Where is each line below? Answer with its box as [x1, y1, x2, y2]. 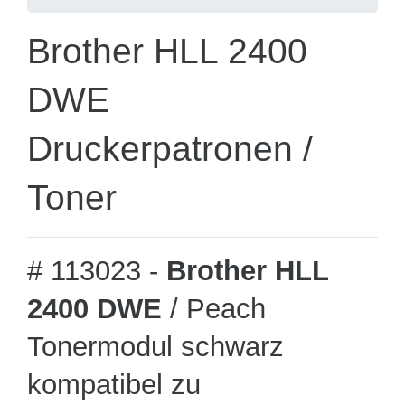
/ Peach [162, 293, 266, 325]
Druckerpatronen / [27, 129, 313, 168]
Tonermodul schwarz [27, 331, 284, 363]
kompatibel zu [27, 369, 201, 400]
